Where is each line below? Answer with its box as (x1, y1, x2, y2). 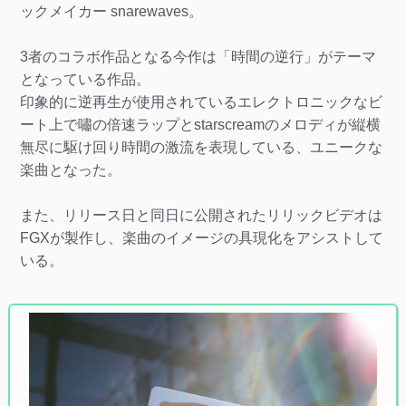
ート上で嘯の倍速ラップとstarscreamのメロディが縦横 (19, 116, 381, 132)
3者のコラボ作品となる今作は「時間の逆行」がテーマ (19, 48, 376, 64)
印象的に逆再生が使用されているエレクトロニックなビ (19, 93, 382, 110)
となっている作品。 (19, 71, 150, 87)
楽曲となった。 (19, 161, 121, 178)
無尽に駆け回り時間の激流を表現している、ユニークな (19, 139, 382, 155)
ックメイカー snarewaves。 (19, 3, 203, 19)
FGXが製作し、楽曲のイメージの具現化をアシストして (19, 229, 383, 246)
